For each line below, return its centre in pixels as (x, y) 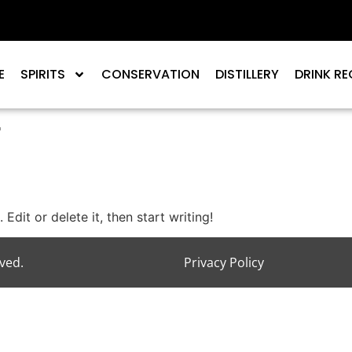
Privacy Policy (224, 263)
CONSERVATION (150, 74)
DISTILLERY (247, 74)
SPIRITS (43, 74)
